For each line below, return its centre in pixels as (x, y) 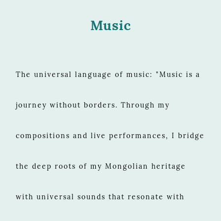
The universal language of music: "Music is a (108, 74)
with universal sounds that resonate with (100, 197)
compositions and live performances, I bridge (110, 135)
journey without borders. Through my (93, 105)
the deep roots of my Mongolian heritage (101, 166)
